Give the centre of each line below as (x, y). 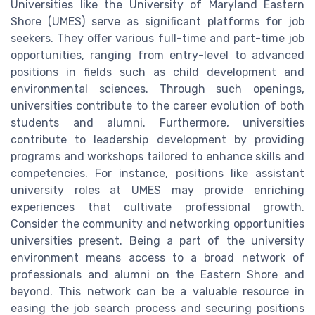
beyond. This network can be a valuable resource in (157, 292)
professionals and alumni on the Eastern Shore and (157, 275)
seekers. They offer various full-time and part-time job (157, 39)
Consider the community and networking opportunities (157, 224)
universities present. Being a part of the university (157, 241)
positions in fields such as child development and (157, 72)
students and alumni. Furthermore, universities (157, 123)
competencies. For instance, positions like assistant (157, 174)
